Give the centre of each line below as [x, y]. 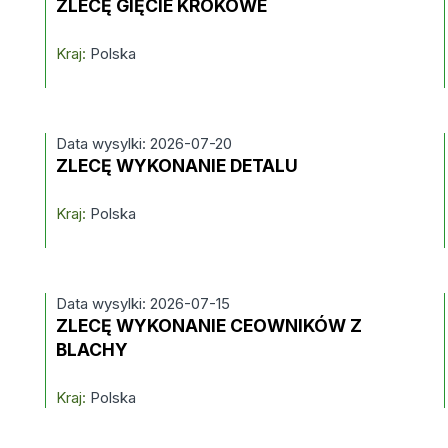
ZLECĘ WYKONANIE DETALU [176, 165]
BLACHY [91, 349]
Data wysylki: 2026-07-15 [142, 303]
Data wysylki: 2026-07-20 [143, 143]
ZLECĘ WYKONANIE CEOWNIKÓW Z [208, 325]
